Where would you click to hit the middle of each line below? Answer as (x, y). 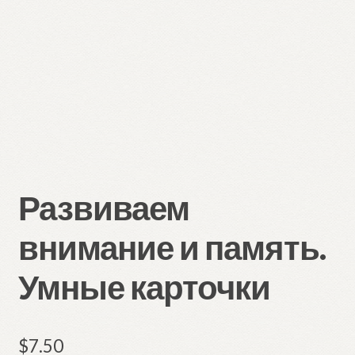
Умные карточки (144, 287)
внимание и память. (172, 248)
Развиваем (103, 208)
